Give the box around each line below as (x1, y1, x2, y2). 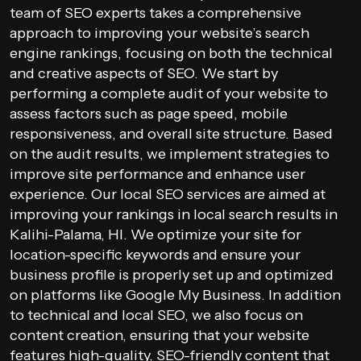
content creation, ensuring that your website (10, 326, 309, 344)
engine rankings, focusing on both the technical (10, 44, 333, 62)
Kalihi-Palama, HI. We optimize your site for (10, 226, 301, 243)
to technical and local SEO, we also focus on (10, 306, 303, 324)
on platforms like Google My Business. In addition (10, 286, 341, 304)
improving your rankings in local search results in (10, 205, 338, 223)
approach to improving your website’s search (10, 24, 309, 42)
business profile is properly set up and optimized (10, 266, 334, 284)
